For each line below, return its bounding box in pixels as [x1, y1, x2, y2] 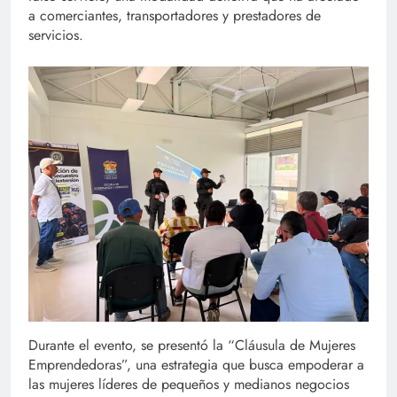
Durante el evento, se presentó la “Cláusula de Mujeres [28, 334, 355, 355]
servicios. [28, 24, 83, 45]
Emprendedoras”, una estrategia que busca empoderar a [28, 354, 364, 375]
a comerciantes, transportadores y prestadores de [28, 4, 321, 26]
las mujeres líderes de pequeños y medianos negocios [28, 373, 349, 394]
